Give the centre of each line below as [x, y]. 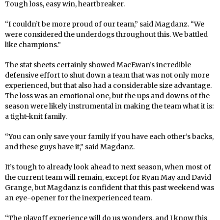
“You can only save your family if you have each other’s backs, [109, 137]
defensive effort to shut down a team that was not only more [107, 75]
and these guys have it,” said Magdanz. [70, 147]
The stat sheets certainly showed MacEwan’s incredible [98, 65]
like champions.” [33, 45]
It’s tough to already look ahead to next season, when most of [108, 167]
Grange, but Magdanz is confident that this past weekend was [110, 188]
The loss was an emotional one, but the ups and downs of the [107, 96]
